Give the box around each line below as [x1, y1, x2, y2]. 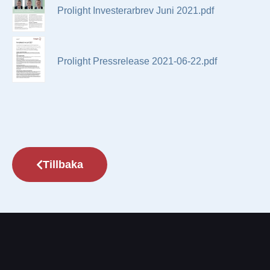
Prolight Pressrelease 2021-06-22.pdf [57, 55, 217, 66]
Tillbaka [43, 158, 83, 171]
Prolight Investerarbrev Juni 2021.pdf [57, 5, 214, 16]
